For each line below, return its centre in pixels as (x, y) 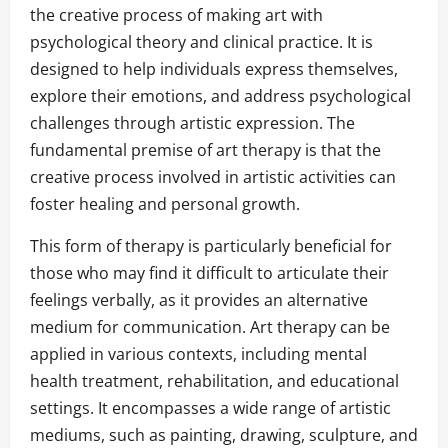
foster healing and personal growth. (165, 204)
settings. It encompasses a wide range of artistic (210, 408)
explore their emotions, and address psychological (220, 96)
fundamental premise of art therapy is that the (205, 150)
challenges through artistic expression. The (192, 123)
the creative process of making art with (176, 15)
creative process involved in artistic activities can (213, 177)
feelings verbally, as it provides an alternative (199, 300)
